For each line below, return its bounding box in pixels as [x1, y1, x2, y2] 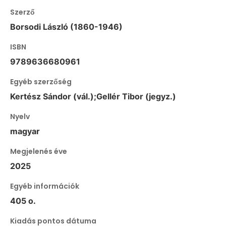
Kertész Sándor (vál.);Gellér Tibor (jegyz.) [10, 91, 176, 102]
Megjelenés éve [10, 146, 67, 157]
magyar [10, 126, 40, 137]
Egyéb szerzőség [10, 77, 72, 87]
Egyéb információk [10, 181, 79, 192]
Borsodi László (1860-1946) [10, 22, 123, 32]
